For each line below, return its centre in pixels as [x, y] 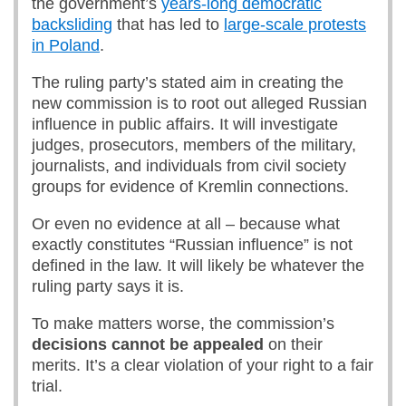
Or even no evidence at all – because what [186, 224]
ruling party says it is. [108, 286]
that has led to [168, 24]
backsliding [72, 24]
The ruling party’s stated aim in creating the [188, 82]
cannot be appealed [185, 344]
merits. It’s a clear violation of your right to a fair [203, 365]
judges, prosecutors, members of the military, [194, 145]
